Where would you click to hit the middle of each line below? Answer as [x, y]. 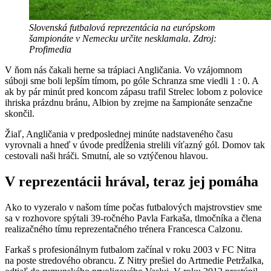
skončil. [20, 114]
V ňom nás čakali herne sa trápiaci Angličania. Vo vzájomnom [123, 70]
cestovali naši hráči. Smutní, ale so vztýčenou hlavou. [106, 156]
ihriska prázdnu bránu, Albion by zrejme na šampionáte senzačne [129, 103]
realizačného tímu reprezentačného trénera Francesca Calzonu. [124, 229]
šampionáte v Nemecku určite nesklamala [109, 39]
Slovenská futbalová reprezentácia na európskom [122, 28]
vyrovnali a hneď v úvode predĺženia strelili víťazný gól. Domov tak [135, 145]
